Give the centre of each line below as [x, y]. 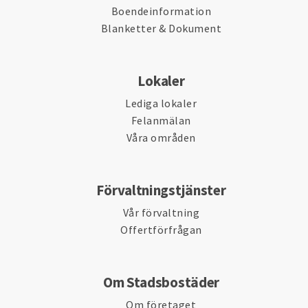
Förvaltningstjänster [161, 190]
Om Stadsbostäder [161, 282]
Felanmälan [161, 120]
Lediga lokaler [161, 103]
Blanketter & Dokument [161, 28]
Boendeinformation [161, 11]
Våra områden [161, 137]
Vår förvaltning [161, 212]
